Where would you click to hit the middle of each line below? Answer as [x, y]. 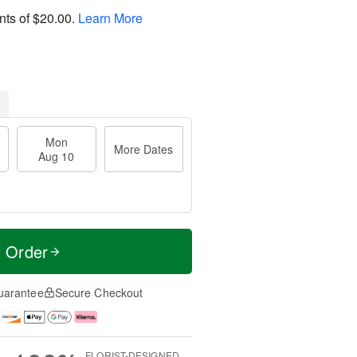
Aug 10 [57, 156]
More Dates [144, 149]
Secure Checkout [99, 292]
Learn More [110, 18]
